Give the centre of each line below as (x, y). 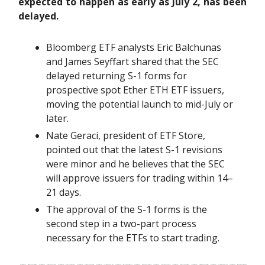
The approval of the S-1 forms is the (127, 209)
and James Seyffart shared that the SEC (132, 61)
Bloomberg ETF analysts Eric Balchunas (134, 47)
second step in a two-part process (121, 223)
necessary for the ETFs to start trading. (133, 237)
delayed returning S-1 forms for (117, 75)
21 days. (64, 192)
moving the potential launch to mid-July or (140, 104)
